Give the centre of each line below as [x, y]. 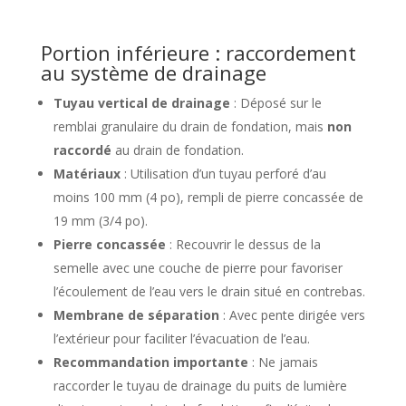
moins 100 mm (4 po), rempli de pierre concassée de [208, 197]
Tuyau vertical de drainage [141, 103]
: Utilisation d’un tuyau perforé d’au [223, 174]
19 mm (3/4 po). [100, 221]
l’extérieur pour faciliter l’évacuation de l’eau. [181, 338]
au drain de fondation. [177, 150]
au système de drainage [153, 72]
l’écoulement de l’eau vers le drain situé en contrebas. [209, 291]
